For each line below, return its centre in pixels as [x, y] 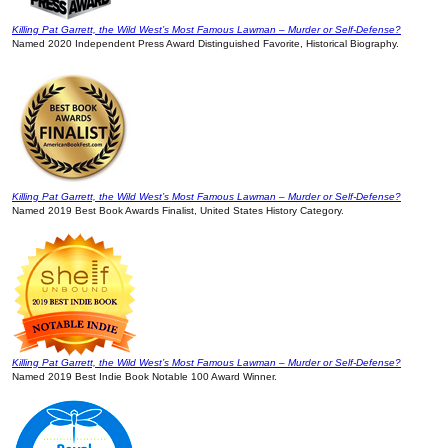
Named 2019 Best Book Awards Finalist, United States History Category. [178, 211]
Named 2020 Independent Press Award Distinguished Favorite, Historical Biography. [205, 44]
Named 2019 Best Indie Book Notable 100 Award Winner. [144, 377]
